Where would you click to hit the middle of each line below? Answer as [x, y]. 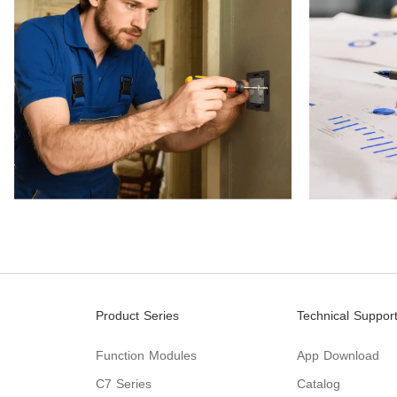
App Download [338, 355]
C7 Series [124, 384]
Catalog [318, 384]
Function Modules [146, 355]
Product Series [137, 315]
